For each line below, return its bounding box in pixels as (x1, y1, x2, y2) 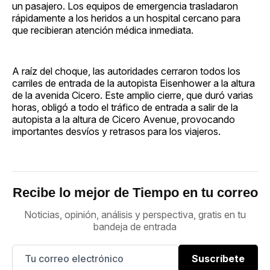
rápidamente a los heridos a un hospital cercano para (12, 11, 240, 24)
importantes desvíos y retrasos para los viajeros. (12, 125, 221, 137)
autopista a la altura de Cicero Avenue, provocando (12, 113, 235, 125)
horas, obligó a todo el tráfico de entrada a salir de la (12, 101, 238, 113)
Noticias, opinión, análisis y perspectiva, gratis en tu (24, 208, 246, 221)
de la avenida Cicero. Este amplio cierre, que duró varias (12, 89, 253, 101)
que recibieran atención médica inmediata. (12, 24, 193, 36)
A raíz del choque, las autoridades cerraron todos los (12, 64, 240, 77)
